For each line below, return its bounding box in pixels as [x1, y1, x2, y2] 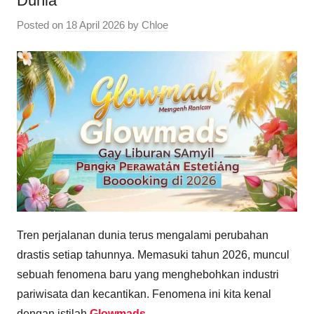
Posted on [17, 19, 66, 32]
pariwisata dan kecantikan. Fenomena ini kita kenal [17, 288, 271, 301]
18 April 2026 [66, 19, 125, 32]
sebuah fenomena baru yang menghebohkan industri [17, 268, 279, 281]
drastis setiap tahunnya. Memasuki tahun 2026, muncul [17, 249, 289, 261]
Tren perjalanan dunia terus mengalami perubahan [17, 229, 268, 242]
